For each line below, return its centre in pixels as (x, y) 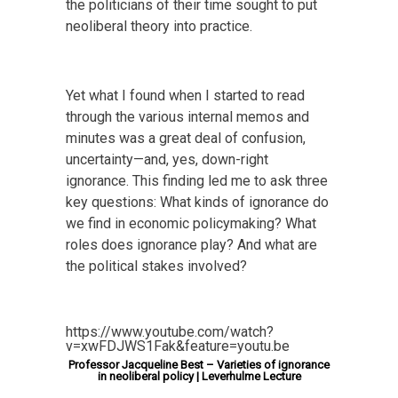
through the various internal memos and (187, 116)
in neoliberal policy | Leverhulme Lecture (199, 377)
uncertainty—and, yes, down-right (167, 159)
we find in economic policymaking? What (191, 223)
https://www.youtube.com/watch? (170, 331)
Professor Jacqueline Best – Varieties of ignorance (199, 365)
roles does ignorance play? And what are (191, 244)
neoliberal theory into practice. (159, 26)
